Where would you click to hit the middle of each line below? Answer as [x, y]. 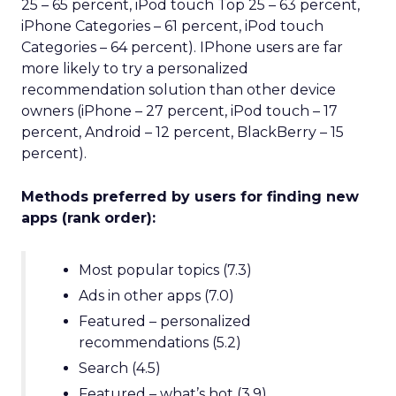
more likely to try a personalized [135, 69]
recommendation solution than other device [179, 90]
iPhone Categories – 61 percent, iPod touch [172, 26]
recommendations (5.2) [160, 343]
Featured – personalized [165, 321]
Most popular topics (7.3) [165, 270]
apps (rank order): [88, 218]
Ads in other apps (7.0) [156, 296]
